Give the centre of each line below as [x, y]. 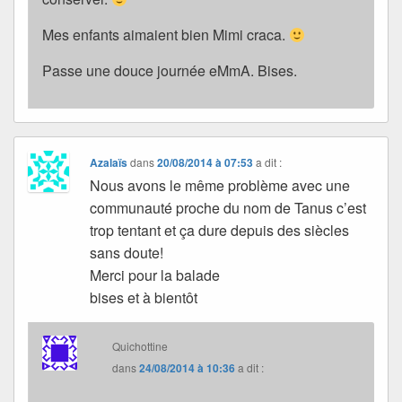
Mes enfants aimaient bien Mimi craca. [166, 35]
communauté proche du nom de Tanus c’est [228, 208]
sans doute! [127, 253]
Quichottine [140, 346]
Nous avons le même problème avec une [220, 186]
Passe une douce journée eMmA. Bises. [170, 71]
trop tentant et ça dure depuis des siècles [220, 231]
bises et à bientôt [144, 298]
